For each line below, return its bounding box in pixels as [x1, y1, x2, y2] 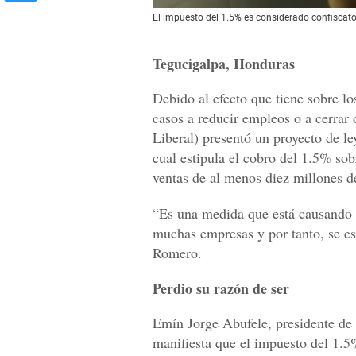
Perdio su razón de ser [153, 278, 289, 300]
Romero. [153, 243, 202, 263]
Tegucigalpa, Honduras [153, 53, 295, 75]
